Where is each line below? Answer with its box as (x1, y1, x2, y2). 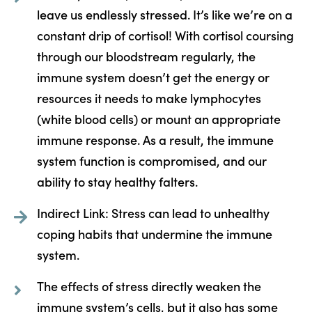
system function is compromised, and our (36, 151, 267, 169)
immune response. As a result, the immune (36, 130, 274, 148)
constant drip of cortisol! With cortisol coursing (36, 26, 294, 44)
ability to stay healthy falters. (36, 172, 198, 190)
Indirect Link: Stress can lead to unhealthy (36, 203, 270, 221)
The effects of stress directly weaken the (36, 276, 261, 295)
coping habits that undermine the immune (36, 224, 272, 242)
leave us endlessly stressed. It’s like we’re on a (36, 5, 292, 23)
